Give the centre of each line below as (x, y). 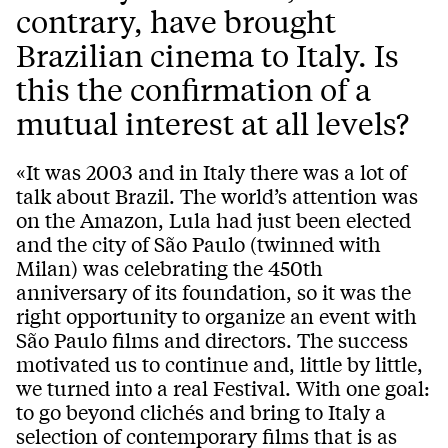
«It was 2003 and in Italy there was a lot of (211, 172)
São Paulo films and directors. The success (212, 340)
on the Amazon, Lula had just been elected (213, 220)
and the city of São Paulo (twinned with (198, 244)
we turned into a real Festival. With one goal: (223, 388)
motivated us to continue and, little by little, (219, 364)
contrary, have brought (176, 21)
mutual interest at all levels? (212, 123)
